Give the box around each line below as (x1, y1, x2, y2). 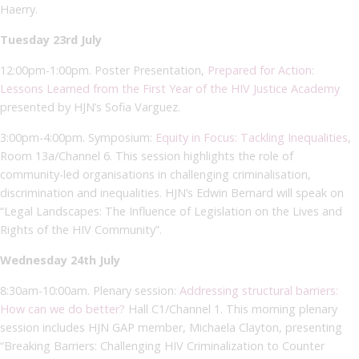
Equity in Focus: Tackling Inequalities (155, 129, 348, 145)
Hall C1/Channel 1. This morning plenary (125, 301, 337, 317)
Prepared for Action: (208, 62, 314, 78)
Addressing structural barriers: (179, 282, 338, 298)
